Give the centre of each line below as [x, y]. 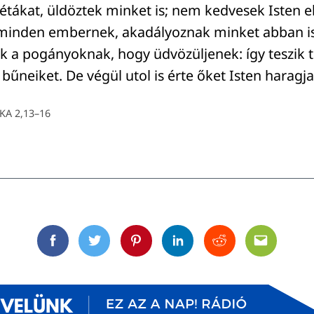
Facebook [81, 249]
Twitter [115, 249]
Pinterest [162, 249]
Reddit [238, 249]
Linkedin [202, 249]
